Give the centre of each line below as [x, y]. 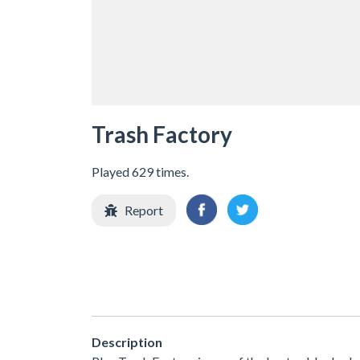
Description [127, 342]
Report [144, 210]
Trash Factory [162, 134]
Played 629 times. [140, 171]
